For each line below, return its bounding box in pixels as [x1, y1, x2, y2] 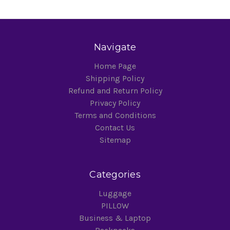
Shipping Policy [86, 73, 144, 83]
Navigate [93, 41, 137, 53]
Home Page [94, 61, 136, 71]
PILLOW [101, 200, 129, 210]
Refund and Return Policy [68, 85, 162, 95]
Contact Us [95, 122, 135, 132]
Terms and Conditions [74, 110, 156, 120]
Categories [89, 168, 141, 180]
